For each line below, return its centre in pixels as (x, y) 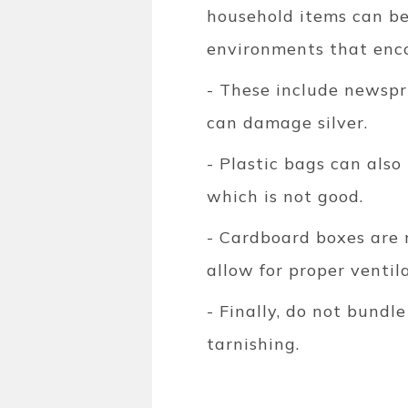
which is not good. (286, 196)
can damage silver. (288, 122)
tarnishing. (254, 344)
